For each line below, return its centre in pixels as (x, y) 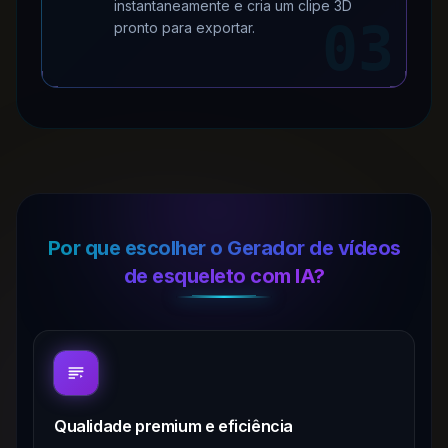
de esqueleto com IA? (224, 276)
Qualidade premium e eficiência (173, 426)
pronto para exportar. (184, 28)
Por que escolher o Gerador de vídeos (224, 248)
